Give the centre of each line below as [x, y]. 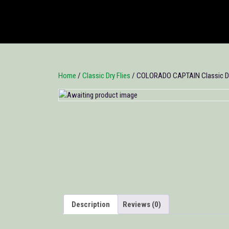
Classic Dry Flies [106, 76]
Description [91, 204]
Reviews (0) [142, 204]
